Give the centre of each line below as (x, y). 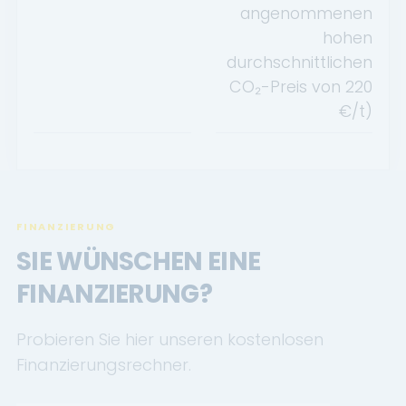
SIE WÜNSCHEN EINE (139, 261)
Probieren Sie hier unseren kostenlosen (170, 339)
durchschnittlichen (300, 62)
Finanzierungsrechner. (104, 364)
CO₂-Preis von (287, 86)
